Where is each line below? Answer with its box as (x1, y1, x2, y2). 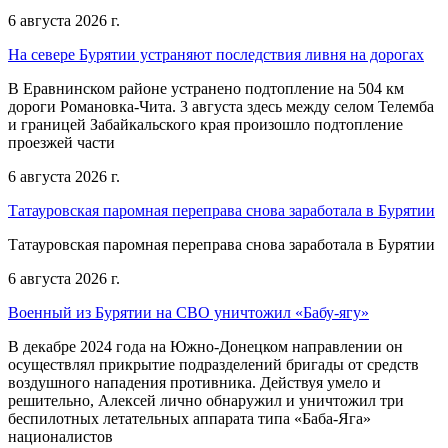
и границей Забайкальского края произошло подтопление (8, 115, 403, 133)
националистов (8, 427, 113, 445)
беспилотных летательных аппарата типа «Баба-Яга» (8, 409, 371, 427)
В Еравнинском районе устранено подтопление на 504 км (8, 79, 404, 97)
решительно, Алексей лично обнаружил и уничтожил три (8, 391, 404, 409)
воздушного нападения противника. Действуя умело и (8, 373, 381, 391)
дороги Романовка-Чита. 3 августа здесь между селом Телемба (8, 97, 434, 115)
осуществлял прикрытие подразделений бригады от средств (8, 355, 419, 373)
